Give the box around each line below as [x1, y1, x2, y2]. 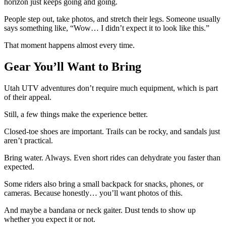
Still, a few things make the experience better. [4, 109, 148, 119]
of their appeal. [4, 92, 51, 101]
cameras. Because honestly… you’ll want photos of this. [4, 188, 183, 197]
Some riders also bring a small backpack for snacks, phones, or [4, 179, 203, 188]
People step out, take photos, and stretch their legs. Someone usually [4, 14, 220, 23]
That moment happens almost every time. [4, 40, 135, 49]
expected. [4, 162, 34, 171]
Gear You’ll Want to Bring [4, 60, 141, 73]
